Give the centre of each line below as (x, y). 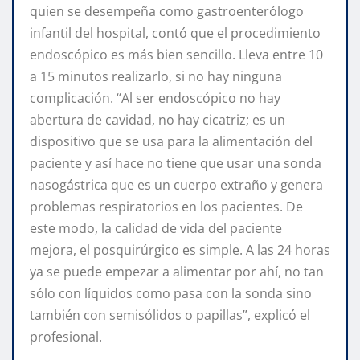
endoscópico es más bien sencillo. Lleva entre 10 (176, 55)
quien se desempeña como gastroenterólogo (167, 12)
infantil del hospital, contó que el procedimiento (175, 33)
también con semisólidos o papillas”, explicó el (170, 315)
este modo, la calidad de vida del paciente (156, 229)
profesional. (66, 337)
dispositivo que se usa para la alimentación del (171, 142)
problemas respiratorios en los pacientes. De (166, 207)
